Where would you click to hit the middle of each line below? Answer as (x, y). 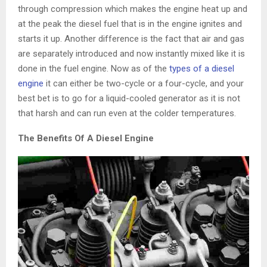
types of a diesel (202, 68)
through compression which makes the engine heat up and (133, 9)
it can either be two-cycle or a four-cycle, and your (144, 83)
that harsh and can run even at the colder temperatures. (127, 113)
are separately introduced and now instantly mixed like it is (131, 53)
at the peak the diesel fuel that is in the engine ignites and (130, 24)
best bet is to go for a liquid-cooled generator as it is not (129, 98)
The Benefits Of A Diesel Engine (86, 138)
